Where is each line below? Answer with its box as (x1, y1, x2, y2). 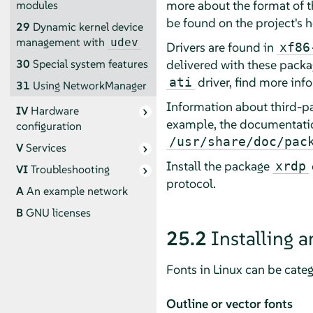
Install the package (166, 157, 272, 174)
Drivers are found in (166, 38, 277, 55)
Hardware (30, 103, 79, 119)
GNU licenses (25, 205, 91, 221)
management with (15, 34, 108, 50)
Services (25, 140, 66, 156)
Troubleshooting (30, 162, 110, 177)
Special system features (32, 56, 148, 71)
